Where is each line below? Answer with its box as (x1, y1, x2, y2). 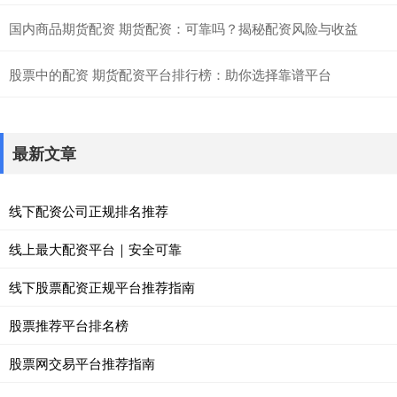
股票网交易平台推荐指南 (9, 353, 155, 372)
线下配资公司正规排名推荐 (9, 200, 168, 220)
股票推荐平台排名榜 (9, 315, 128, 334)
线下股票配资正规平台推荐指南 (9, 276, 195, 296)
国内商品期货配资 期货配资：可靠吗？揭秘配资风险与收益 (9, 18, 358, 37)
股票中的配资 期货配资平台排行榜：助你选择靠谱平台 (9, 64, 331, 83)
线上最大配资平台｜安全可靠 (9, 238, 182, 258)
